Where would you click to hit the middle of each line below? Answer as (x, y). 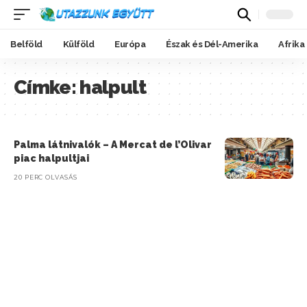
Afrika (291, 44)
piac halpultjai (51, 158)
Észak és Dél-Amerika (212, 44)
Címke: (47, 87)
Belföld (26, 44)
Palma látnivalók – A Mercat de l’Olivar (113, 145)
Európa (130, 44)
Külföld (78, 44)
